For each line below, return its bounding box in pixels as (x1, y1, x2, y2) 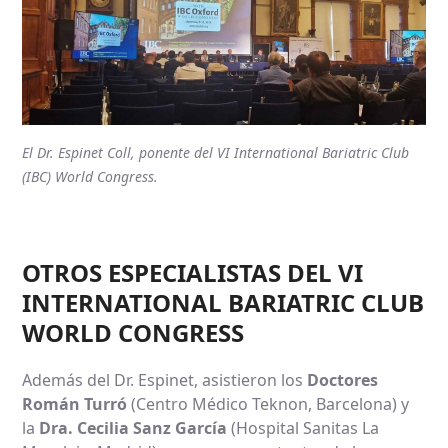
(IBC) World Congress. (22, 167, 159, 187)
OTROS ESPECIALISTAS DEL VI (22, 256, 364, 290)
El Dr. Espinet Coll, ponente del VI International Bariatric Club (22, 143, 410, 163)
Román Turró (22, 393, 128, 416)
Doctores (307, 369, 379, 392)
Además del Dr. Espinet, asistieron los (22, 369, 308, 392)
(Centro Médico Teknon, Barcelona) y (127, 393, 410, 416)
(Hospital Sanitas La (227, 417, 380, 440)
